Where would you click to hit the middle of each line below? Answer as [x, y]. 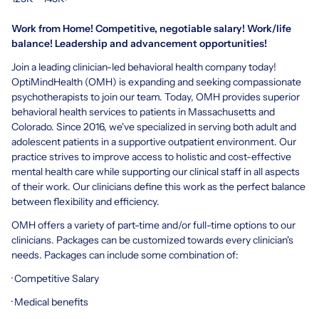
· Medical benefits [50, 302]
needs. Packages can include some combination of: [125, 255]
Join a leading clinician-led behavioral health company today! [144, 67]
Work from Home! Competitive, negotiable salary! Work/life [151, 28]
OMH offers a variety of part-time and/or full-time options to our [153, 225]
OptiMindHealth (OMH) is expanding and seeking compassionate [156, 82]
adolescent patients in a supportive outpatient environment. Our [154, 141]
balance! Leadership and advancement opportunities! [139, 43]
